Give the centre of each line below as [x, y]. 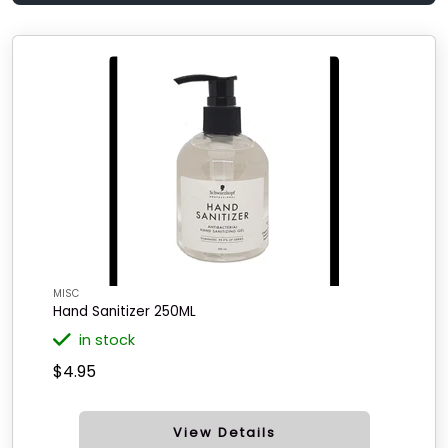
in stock [107, 340]
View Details [224, 432]
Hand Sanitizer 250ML [124, 311]
